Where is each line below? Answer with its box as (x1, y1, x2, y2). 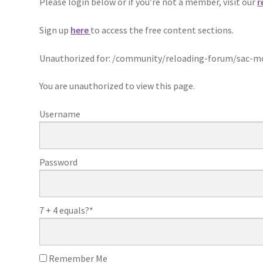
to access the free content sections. (90, 23, 234, 36)
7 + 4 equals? (39, 204, 90, 216)
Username (39, 107, 81, 120)
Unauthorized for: (39, 52, 113, 64)
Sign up (39, 23, 71, 36)
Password (39, 156, 78, 168)
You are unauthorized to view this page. (39, 80, 195, 92)
